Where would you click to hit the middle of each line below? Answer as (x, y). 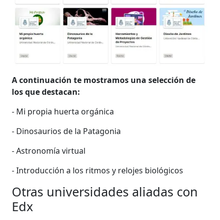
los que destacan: (46, 92)
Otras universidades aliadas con (105, 191)
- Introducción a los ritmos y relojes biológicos (98, 170)
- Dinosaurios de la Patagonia (67, 131)
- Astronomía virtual (49, 151)
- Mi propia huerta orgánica (63, 111)
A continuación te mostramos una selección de (104, 80)
